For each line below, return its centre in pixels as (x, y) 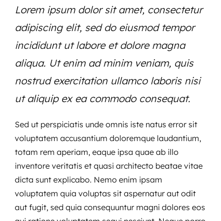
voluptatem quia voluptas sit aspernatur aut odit (105, 193)
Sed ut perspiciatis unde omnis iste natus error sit (106, 124)
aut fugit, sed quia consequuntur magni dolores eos (110, 207)
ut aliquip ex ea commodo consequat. (104, 98)
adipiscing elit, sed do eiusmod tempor (104, 27)
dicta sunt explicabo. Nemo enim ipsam (88, 180)
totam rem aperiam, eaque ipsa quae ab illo (96, 152)
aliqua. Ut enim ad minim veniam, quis (104, 63)
